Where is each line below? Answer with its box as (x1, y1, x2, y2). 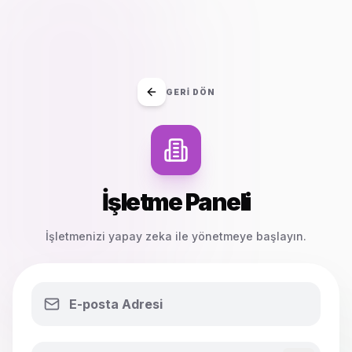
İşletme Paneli (101, 188, 251, 216)
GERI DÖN (165, 86, 215, 97)
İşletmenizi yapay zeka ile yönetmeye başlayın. (46, 229, 306, 243)
